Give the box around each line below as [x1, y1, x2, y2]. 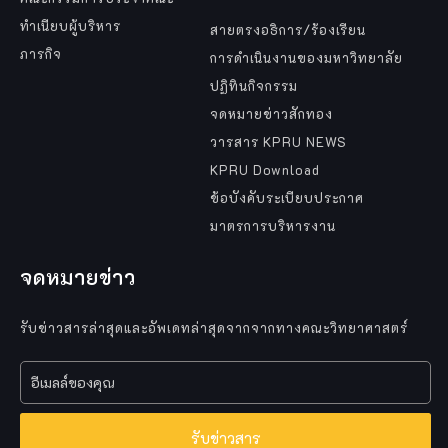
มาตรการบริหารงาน [210, 216, 336, 234]
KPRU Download [210, 160, 320, 178]
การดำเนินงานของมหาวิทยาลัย [210, 48, 403, 66]
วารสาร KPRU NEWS [210, 132, 347, 150]
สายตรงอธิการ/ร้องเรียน [210, 20, 366, 38]
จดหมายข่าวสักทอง [210, 104, 333, 122]
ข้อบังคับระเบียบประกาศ [210, 188, 364, 206]
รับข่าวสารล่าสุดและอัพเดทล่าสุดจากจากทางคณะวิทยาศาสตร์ [20, 318, 408, 336]
